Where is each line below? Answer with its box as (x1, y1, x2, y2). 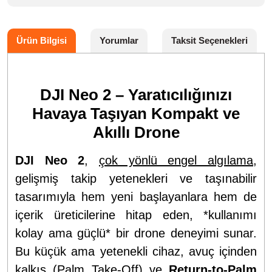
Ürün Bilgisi (16, 35, 67, 46)
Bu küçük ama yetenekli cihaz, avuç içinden (15, 244, 257, 258)
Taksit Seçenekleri (171, 35, 248, 46)
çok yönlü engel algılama (99, 153, 254, 167)
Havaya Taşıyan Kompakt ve (32, 104, 240, 123)
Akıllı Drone (92, 123, 180, 141)
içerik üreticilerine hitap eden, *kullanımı (15, 208, 257, 222)
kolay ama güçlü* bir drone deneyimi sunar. (15, 226, 257, 240)
